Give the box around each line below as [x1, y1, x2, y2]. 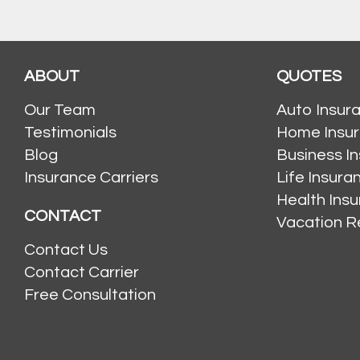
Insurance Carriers [24, 169, 158, 186]
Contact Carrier [24, 264, 139, 280]
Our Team [24, 101, 96, 118]
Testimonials [24, 124, 117, 141]
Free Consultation [24, 286, 156, 303]
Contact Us [24, 241, 108, 258]
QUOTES [276, 67, 342, 84]
